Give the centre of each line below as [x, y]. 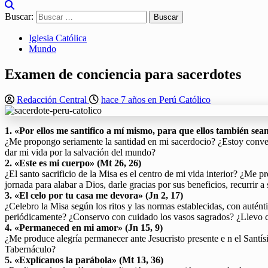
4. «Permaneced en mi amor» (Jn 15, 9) [84, 227]
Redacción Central [53, 99]
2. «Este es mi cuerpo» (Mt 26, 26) [73, 163]
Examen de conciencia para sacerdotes [123, 74]
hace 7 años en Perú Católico [156, 99]
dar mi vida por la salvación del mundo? [80, 152]
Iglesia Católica [58, 38]
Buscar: [19, 16]
